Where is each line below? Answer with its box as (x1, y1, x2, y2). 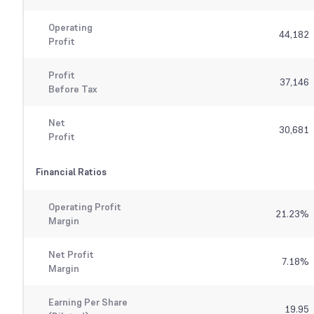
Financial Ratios (36, 165, 107, 179)
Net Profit (48, 248, 94, 261)
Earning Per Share (48, 296, 128, 309)
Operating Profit (48, 200, 121, 214)
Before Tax (48, 83, 97, 96)
